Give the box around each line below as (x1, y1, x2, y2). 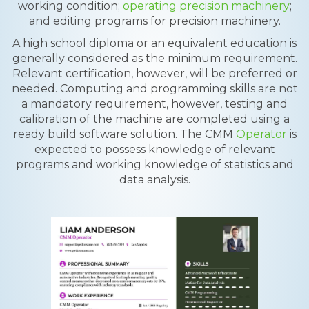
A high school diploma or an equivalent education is (12, 37, 297, 50)
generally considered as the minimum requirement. (12, 52, 297, 65)
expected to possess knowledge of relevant (34, 143, 275, 156)
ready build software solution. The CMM (12, 128, 236, 141)
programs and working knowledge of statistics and (15, 158, 294, 171)
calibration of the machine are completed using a (19, 112, 290, 126)
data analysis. (119, 173, 190, 186)
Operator (235, 128, 287, 141)
